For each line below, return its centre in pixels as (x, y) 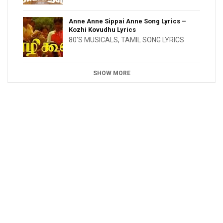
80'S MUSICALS (93, 40)
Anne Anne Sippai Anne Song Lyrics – (127, 21)
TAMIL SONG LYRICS (153, 40)
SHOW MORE (111, 73)
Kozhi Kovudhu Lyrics (102, 30)
